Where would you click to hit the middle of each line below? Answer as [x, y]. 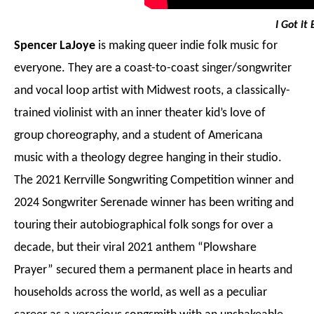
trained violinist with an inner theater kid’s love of [140, 113]
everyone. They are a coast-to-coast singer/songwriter [153, 68]
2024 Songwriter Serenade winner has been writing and [154, 203]
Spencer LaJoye [55, 46]
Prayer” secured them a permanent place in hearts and [153, 270]
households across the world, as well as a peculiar [141, 293]
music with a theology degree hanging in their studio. [148, 158]
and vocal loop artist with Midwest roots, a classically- [152, 91]
